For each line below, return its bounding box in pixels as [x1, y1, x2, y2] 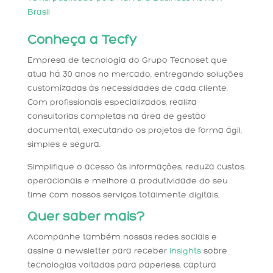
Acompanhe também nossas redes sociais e [27, 233, 217, 243]
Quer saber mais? [27, 210, 144, 225]
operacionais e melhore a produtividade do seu [27, 177, 228, 186]
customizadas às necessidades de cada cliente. [27, 84, 228, 94]
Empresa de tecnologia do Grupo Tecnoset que [27, 56, 227, 66]
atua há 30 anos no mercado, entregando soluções [27, 70, 243, 80]
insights [169, 247, 201, 257]
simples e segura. [27, 140, 101, 150]
